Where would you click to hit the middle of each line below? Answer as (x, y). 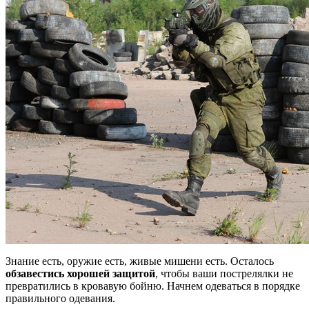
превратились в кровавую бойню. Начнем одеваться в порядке (153, 286)
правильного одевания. (60, 298)
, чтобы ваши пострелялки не (224, 273)
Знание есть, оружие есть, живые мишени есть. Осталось (140, 261)
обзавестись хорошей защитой (80, 273)
